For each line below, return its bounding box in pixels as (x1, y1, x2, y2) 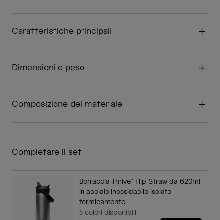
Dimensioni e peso (12, 62, 84, 74)
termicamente (79, 198, 125, 207)
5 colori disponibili (79, 208, 136, 218)
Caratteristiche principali (12, 26, 111, 37)
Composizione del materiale (12, 99, 122, 110)
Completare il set (12, 147, 82, 158)
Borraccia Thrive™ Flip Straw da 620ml (79, 177, 200, 187)
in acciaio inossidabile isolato (79, 188, 171, 197)
